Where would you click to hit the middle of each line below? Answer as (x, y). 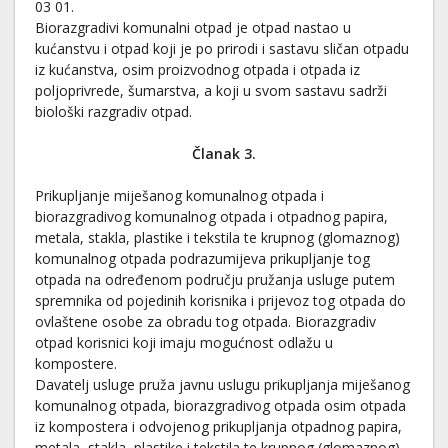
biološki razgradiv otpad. (113, 111)
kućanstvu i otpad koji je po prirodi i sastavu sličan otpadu (222, 48)
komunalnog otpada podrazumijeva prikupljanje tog (202, 258)
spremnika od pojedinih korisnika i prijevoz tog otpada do (220, 300)
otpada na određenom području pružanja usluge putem (215, 279)
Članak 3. (224, 153)
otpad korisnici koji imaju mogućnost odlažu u (184, 342)
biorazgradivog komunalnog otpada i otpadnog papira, (211, 216)
